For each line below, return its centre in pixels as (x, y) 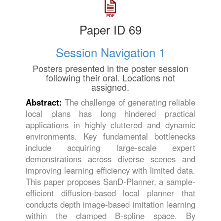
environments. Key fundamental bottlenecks (110, 136)
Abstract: (45, 102)
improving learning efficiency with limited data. (110, 170)
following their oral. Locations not (110, 77)
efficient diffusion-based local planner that (110, 193)
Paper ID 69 (110, 29)
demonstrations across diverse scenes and (110, 159)
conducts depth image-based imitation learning (110, 204)
